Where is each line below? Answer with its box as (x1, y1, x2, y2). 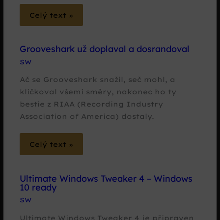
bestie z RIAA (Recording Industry (20, 100, 164, 109)
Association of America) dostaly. (20, 112, 155, 121)
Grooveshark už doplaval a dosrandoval (20, 43, 190, 55)
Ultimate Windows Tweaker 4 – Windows (20, 172, 193, 184)
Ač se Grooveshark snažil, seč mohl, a (20, 75, 176, 84)
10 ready (20, 181, 57, 193)
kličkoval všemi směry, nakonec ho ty (20, 87, 177, 96)
